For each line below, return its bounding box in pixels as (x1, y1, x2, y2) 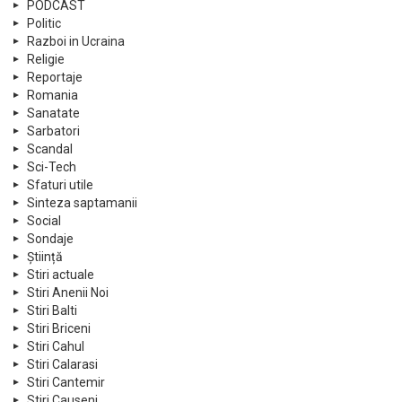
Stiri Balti (27, 302, 77, 318)
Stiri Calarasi (27, 356, 98, 371)
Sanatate (27, 105, 80, 120)
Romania (27, 87, 78, 102)
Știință (27, 249, 63, 264)
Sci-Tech (27, 159, 76, 174)
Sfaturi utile (27, 177, 93, 192)
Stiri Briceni (27, 320, 91, 336)
